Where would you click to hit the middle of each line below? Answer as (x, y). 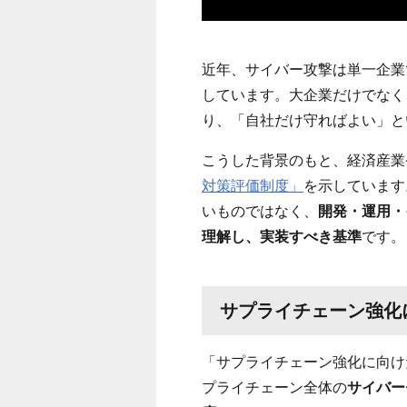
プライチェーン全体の (274, 387)
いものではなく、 (260, 211)
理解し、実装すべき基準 (282, 236)
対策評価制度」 (253, 185)
